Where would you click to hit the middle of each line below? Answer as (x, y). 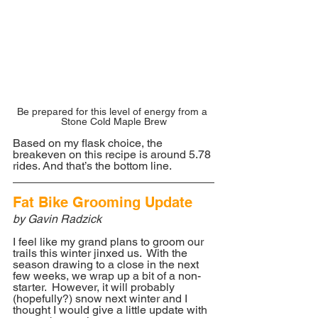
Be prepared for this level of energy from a (114, 112)
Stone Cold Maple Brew (114, 122)
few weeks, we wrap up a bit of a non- (107, 276)
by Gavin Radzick (57, 219)
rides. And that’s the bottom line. (92, 166)
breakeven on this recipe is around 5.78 (113, 155)
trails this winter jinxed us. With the (102, 253)
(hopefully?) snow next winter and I (102, 299)
